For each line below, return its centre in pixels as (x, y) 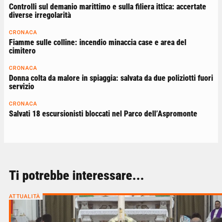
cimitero (22, 51)
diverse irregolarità (40, 15)
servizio (22, 86)
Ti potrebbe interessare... (77, 175)
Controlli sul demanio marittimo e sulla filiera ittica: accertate (108, 6)
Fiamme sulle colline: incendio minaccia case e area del (98, 42)
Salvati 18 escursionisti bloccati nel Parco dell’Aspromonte (103, 113)
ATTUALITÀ (25, 196)
